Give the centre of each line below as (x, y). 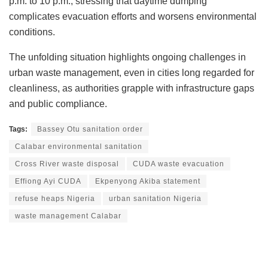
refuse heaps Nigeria (55, 199)
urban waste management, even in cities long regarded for (132, 73)
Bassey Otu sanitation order (90, 130)
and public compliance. (58, 104)
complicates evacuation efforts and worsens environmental (133, 17)
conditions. (32, 32)
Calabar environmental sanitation (79, 147)
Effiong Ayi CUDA (48, 182)
